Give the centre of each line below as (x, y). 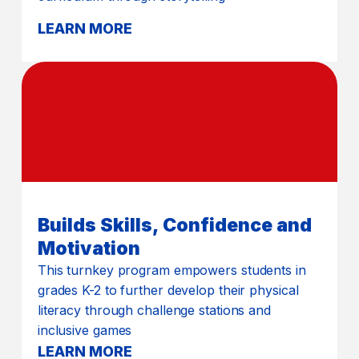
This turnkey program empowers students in (171, 270)
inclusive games (85, 330)
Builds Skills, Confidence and (174, 225)
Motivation (89, 248)
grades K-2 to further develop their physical (168, 290)
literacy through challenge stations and (154, 310)
